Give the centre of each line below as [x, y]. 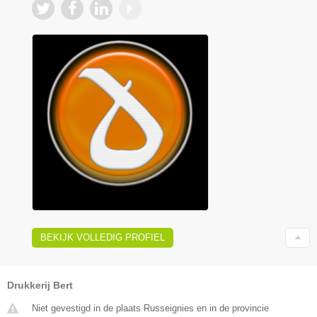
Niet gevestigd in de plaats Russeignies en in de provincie [150, 308]
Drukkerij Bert [40, 285]
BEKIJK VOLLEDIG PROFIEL [103, 237]
